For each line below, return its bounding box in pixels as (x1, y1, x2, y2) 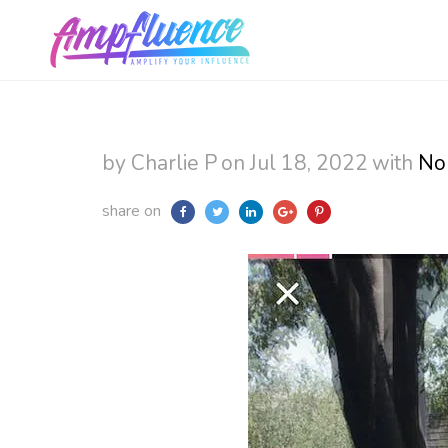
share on (102, 200, 161, 222)
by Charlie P (102, 149, 217, 177)
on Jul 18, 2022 (221, 149, 368, 177)
